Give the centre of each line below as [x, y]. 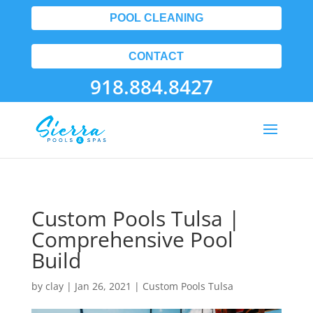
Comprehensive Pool [132, 239]
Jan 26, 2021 [103, 286]
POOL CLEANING [156, 18]
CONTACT [156, 56]
